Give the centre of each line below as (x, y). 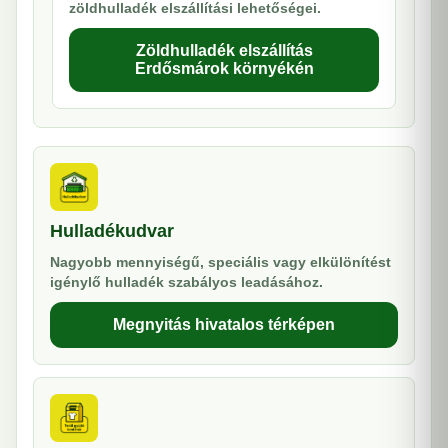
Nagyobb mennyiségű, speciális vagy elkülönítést (220, 262)
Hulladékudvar (112, 231)
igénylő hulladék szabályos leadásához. (186, 282)
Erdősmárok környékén (224, 68)
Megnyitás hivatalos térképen (224, 324)
